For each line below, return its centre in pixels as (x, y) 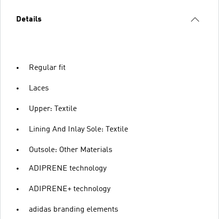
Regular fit (47, 68)
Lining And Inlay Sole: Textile (78, 129)
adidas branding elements (74, 209)
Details (29, 19)
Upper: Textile (53, 109)
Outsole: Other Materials (71, 150)
